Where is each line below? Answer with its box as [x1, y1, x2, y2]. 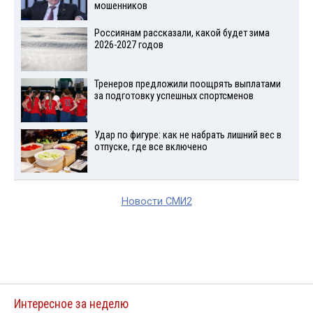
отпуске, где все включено [94, 140, 208, 153]
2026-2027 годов [94, 39, 163, 52]
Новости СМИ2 [121, 196, 192, 208]
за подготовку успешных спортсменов [94, 89, 254, 102]
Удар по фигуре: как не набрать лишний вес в [94, 129, 282, 141]
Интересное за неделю [14, 297, 129, 312]
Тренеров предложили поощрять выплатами [94, 78, 281, 90]
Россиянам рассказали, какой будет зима [94, 27, 270, 40]
